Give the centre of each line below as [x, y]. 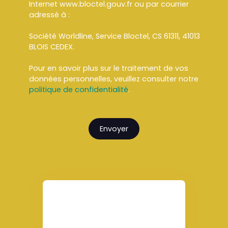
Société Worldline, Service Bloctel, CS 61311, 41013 [115, 36]
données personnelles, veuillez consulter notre [114, 79]
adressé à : [49, 15]
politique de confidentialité [79, 90]
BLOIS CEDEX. [52, 47]
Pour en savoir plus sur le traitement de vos [109, 68]
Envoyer [114, 129]
